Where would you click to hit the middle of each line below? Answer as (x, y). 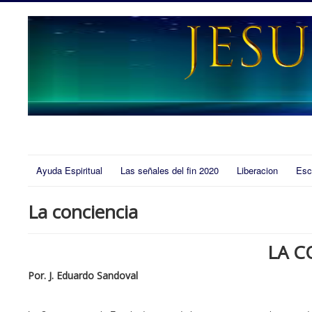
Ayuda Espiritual (69, 171)
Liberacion (257, 171)
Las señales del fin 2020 (170, 171)
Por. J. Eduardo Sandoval (83, 276)
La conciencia (83, 212)
